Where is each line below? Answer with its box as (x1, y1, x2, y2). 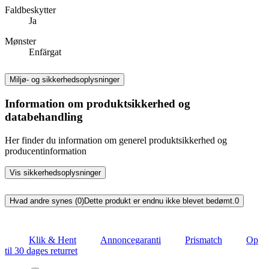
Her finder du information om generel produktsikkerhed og (5, 135, 227, 146)
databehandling (5, 110, 83, 124)
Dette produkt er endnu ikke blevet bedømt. (84, 196, 235, 206)
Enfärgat (29, 46, 61, 57)
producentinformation (5, 146, 86, 157)
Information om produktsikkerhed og (5, 97, 190, 110)
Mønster (5, 35, 36, 46)
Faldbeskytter (5, 4, 56, 15)
